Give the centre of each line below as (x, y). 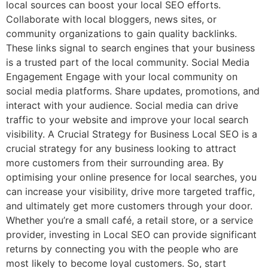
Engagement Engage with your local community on (122, 76)
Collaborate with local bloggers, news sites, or (111, 19)
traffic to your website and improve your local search (127, 119)
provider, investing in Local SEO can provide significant (131, 234)
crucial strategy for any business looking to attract (121, 148)
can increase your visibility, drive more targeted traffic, (130, 191)
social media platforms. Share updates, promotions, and (133, 91)
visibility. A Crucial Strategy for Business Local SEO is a (132, 134)
